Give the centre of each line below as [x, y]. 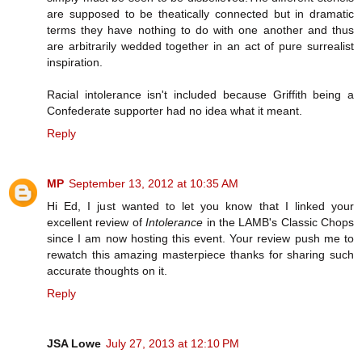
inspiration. [75, 62]
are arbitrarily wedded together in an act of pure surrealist [200, 46]
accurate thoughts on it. [107, 270]
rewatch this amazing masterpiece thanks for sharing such [200, 254]
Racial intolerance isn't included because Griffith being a [200, 94]
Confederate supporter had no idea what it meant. [175, 110]
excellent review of [97, 222]
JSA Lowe [74, 343]
